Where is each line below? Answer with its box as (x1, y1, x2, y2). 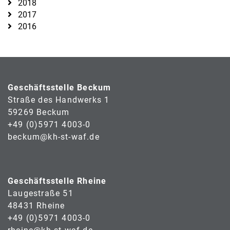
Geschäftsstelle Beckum (8, 82, 111, 92)
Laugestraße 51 (8, 188, 73, 198)
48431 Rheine (8, 200, 65, 210)
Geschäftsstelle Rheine (8, 176, 107, 186)
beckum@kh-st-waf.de (8, 131, 100, 142)
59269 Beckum (8, 107, 70, 117)
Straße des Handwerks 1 (8, 94, 110, 105)
